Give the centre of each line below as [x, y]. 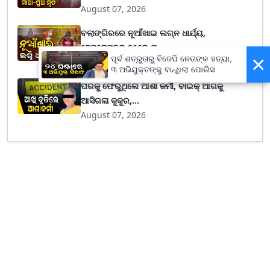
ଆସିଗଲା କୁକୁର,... [110, 100]
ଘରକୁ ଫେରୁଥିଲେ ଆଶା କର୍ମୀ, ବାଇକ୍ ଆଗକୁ [152, 86]
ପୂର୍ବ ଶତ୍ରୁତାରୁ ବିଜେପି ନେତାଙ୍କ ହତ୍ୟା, [171, 59]
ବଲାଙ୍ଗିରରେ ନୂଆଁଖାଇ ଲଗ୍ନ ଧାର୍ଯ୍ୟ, [143, 33]
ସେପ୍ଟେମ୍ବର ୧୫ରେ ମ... [123, 47]
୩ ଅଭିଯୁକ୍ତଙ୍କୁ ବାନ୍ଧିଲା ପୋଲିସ [163, 70]
